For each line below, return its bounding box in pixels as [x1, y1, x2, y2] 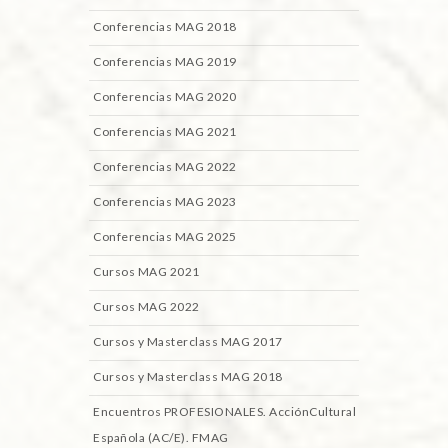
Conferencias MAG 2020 [93, 88, 237, 104]
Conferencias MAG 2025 [93, 228, 237, 244]
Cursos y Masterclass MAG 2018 [93, 368, 283, 384]
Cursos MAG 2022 [93, 298, 200, 314]
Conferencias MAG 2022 [93, 158, 237, 174]
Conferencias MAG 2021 [93, 123, 237, 139]
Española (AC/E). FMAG [93, 429, 229, 445]
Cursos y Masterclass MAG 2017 [93, 333, 283, 349]
